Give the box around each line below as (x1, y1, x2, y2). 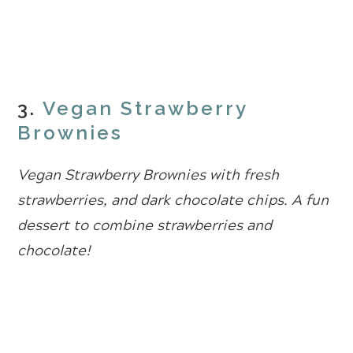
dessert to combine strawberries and (17, 214, 273, 236)
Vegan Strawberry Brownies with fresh (17, 163, 280, 186)
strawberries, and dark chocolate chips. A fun (17, 188, 329, 211)
